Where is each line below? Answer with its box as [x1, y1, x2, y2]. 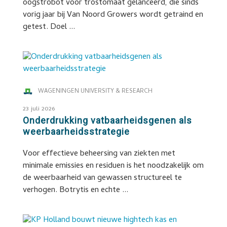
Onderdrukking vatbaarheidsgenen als [22, 115, 192, 126]
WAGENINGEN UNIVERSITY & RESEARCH [37, 87, 153, 97]
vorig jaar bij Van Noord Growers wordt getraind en [22, 9, 203, 22]
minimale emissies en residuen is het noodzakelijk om [22, 160, 204, 173]
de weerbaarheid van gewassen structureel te [22, 172, 182, 185]
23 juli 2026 [22, 104, 55, 115]
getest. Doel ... [22, 21, 75, 34]
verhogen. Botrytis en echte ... [22, 184, 128, 197]
